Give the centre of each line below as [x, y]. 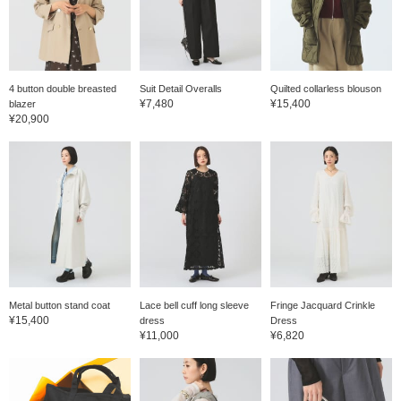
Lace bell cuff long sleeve [194, 305]
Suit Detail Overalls [180, 88]
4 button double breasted [63, 88]
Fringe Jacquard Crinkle [322, 305]
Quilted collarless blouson [325, 88]
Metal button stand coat [60, 305]
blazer [22, 103]
